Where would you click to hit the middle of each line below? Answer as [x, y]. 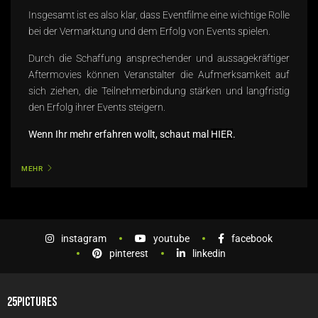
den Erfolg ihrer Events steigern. [97, 107]
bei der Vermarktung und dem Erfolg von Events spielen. [149, 31]
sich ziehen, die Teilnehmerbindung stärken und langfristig [159, 91]
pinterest [129, 253]
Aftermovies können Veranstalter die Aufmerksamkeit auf [159, 74]
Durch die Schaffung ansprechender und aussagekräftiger [159, 58]
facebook [252, 238]
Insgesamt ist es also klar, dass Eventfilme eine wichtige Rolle [159, 15]
